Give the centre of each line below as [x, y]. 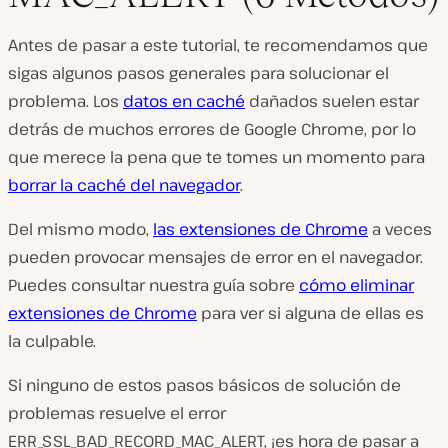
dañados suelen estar [332, 100]
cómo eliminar [356, 284]
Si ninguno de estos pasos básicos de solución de [204, 384]
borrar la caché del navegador [124, 184]
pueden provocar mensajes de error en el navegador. [215, 256]
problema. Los [65, 100]
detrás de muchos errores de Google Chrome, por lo [212, 128]
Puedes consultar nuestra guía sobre [153, 284]
